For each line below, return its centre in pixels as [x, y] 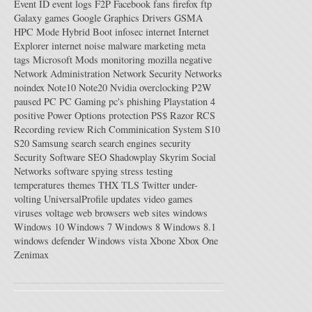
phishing [144, 102]
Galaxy [28, 18]
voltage [59, 213]
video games [168, 199]
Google [87, 18]
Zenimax [31, 255]
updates [126, 199]
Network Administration [62, 74]
